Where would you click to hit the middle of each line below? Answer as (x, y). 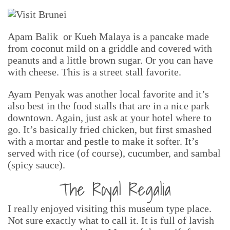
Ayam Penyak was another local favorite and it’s (108, 94)
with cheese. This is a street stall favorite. (94, 72)
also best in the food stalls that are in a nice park (109, 106)
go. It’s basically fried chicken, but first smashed (110, 129)
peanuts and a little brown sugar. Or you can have (110, 60)
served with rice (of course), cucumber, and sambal (114, 153)
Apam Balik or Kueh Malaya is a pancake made (108, 36)
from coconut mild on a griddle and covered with (110, 48)
